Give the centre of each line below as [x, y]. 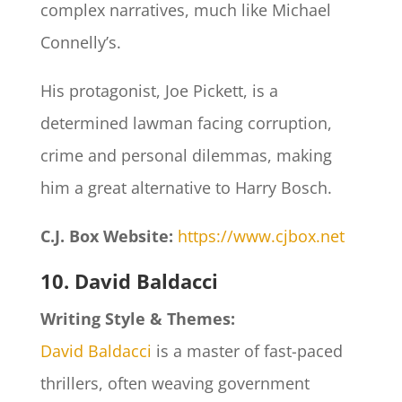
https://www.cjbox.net [261, 236]
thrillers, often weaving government [175, 384]
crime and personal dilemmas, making [186, 156]
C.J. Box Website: [106, 236]
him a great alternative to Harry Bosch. [186, 188]
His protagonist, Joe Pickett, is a [159, 91]
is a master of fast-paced [247, 351]
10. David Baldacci [129, 281]
